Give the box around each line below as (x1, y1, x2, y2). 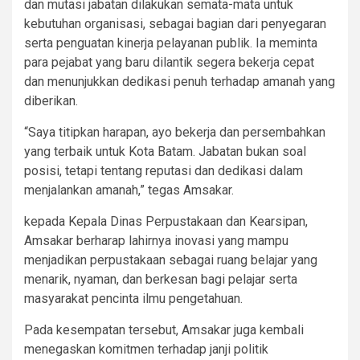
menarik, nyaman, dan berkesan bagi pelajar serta (24, 271, 297, 287)
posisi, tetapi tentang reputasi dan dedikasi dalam (24, 162, 303, 178)
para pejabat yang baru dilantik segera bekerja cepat (24, 54, 314, 70)
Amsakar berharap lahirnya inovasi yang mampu (24, 232, 288, 248)
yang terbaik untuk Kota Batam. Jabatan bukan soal (24, 143, 306, 159)
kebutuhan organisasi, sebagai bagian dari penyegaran (24, 15, 326, 31)
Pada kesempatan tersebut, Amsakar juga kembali (24, 321, 304, 337)
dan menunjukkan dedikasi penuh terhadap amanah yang (24, 73, 335, 89)
